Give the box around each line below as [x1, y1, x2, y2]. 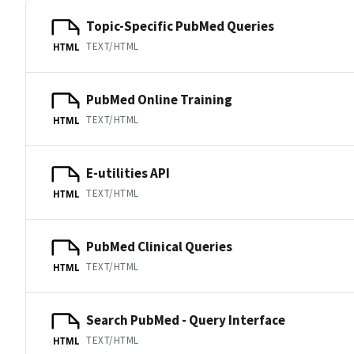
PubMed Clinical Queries [86, 237, 232, 255]
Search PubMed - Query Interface [86, 311, 285, 329]
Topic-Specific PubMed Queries [86, 17, 274, 35]
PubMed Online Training [86, 90, 232, 108]
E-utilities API [86, 164, 170, 182]
